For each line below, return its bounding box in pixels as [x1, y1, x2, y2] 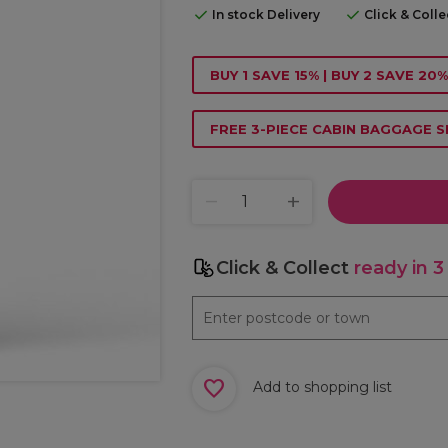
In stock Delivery [212, 6, 320, 22]
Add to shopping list [253, 378, 392, 397]
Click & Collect [216, 256, 354, 279]
